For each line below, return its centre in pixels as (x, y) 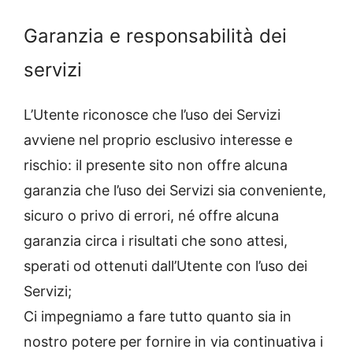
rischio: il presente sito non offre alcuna (156, 165)
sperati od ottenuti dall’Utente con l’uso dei (165, 266)
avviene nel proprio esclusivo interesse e (158, 140)
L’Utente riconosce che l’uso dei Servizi (152, 115)
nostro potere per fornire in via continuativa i (173, 342)
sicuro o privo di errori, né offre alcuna (151, 216)
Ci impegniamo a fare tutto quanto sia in (158, 317)
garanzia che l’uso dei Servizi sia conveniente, (175, 191)
